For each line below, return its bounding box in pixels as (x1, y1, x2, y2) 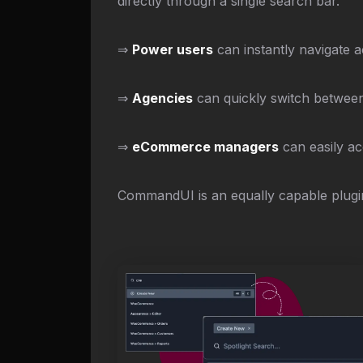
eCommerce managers (132, 138, 279, 155)
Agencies (132, 89, 193, 106)
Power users (132, 41, 213, 58)
